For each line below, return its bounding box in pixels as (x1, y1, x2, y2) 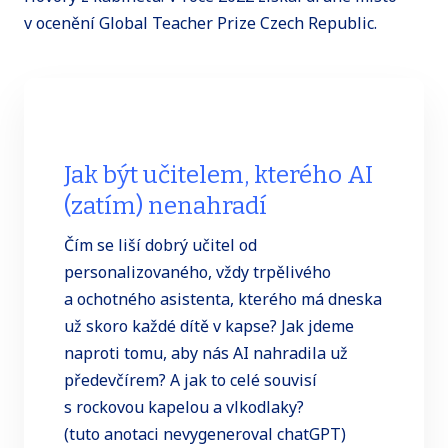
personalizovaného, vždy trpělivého (64, 261, 331, 284)
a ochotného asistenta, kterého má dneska (64, 288, 382, 311)
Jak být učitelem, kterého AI (64, 161, 373, 190)
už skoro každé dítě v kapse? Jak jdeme (64, 315, 354, 338)
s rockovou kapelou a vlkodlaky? (64, 396, 304, 419)
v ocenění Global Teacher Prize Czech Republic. (24, 12, 377, 35)
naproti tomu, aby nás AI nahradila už (64, 342, 348, 365)
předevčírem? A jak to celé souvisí (64, 369, 317, 392)
